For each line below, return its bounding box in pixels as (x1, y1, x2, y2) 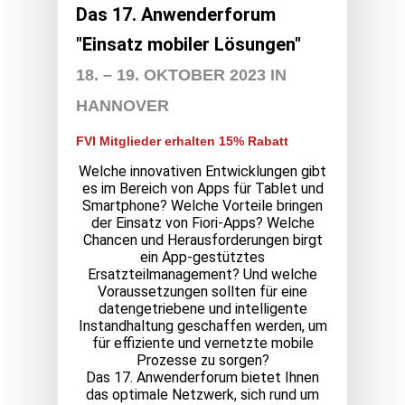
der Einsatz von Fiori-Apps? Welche (90, 214, 315, 232)
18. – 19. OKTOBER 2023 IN (76, 66, 287, 85)
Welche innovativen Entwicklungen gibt (79, 163, 326, 181)
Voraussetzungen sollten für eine (98, 283, 307, 301)
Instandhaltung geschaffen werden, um (78, 317, 327, 335)
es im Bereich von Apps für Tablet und (81, 180, 324, 198)
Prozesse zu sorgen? (136, 352, 269, 370)
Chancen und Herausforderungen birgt (82, 231, 323, 250)
